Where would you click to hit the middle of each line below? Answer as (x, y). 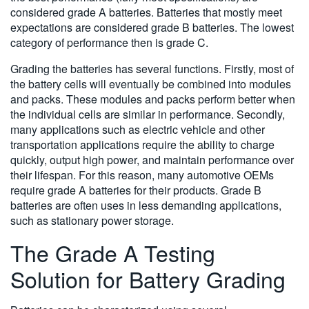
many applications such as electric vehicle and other (138, 130)
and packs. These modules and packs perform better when (153, 99)
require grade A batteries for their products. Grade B (136, 190)
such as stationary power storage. (92, 221)
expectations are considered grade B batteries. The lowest (152, 28)
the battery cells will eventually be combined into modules (151, 84)
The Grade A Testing (113, 253)
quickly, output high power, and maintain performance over (152, 160)
